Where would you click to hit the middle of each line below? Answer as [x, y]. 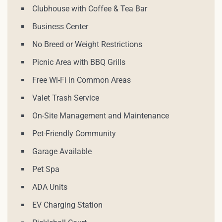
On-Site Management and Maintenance [101, 115]
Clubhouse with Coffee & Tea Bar [90, 8]
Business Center [60, 26]
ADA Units [50, 187]
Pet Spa [46, 169]
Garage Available [62, 151]
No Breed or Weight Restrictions [87, 44]
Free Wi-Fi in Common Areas [82, 80]
